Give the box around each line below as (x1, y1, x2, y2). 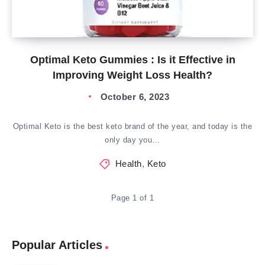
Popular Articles (12, 238, 102, 251)
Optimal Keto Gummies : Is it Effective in (30, 54, 235, 66)
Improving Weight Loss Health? (53, 69, 212, 81)
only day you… (105, 135, 160, 144)
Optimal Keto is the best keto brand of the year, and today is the (12, 122, 253, 131)
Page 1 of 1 (111, 193, 154, 202)
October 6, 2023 (100, 92, 170, 102)
